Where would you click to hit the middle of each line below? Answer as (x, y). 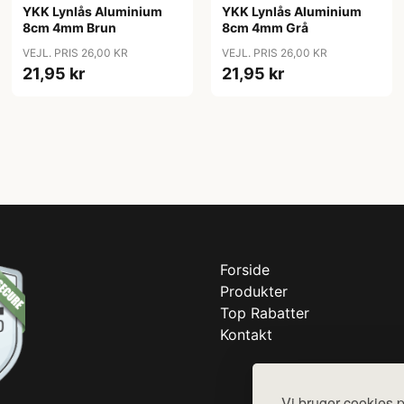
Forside (245, 270)
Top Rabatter (265, 313)
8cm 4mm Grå (265, 28)
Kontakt (246, 335)
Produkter (254, 291)
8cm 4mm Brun (70, 28)
